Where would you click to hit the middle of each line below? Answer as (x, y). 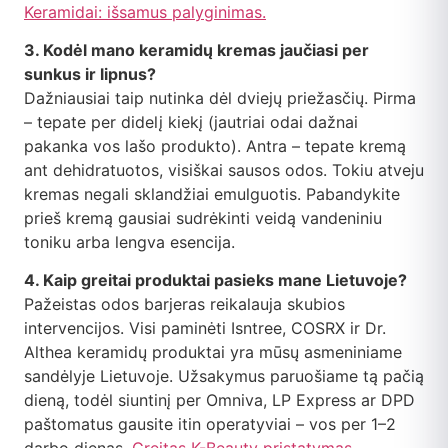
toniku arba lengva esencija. (129, 241)
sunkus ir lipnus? (90, 73)
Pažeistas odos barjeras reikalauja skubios (184, 304)
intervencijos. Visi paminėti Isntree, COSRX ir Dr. (205, 328)
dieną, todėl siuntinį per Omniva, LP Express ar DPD (219, 400)
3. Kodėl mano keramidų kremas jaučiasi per (196, 49)
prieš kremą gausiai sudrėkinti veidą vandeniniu (203, 217)
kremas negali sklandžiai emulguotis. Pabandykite (212, 193)
